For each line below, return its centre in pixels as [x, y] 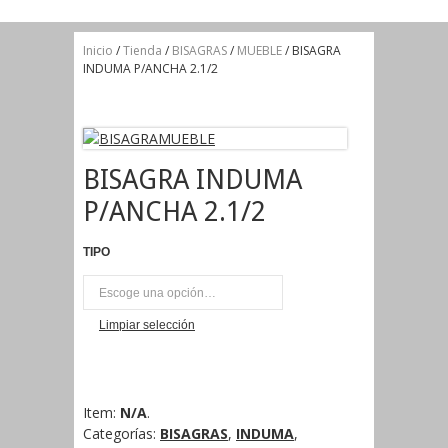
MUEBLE [259, 51]
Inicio [98, 51]
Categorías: [121, 434]
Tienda [142, 51]
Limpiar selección [147, 325]
